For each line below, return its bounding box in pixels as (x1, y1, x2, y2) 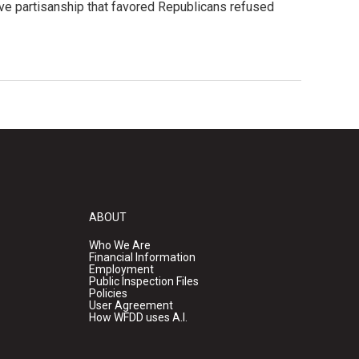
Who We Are (88, 239, 151, 252)
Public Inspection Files (88, 275, 199, 288)
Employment (88, 263, 154, 276)
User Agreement (88, 299, 173, 313)
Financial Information (88, 251, 196, 264)
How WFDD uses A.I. (88, 311, 188, 325)
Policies (88, 287, 127, 301)
